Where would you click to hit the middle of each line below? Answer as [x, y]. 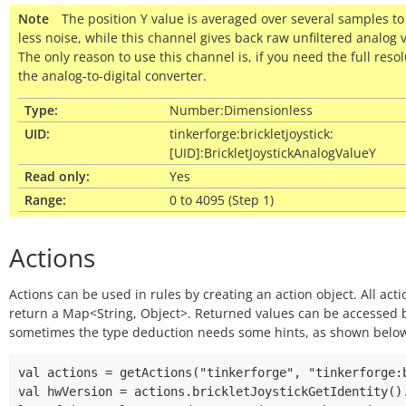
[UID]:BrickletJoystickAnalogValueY [273, 153]
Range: [45, 200]
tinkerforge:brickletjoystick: [251, 134]
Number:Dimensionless [241, 110]
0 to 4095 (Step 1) [222, 200]
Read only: [57, 176]
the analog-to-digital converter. [112, 76]
